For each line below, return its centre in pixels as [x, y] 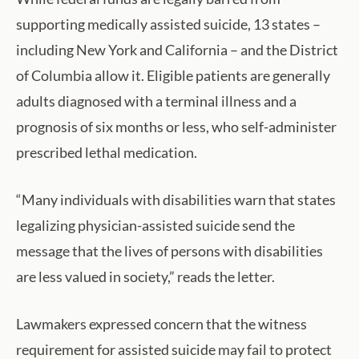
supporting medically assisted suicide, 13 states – [168, 24]
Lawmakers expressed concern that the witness [161, 323]
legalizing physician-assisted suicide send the [155, 225]
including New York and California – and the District [177, 49]
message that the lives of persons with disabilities [169, 250]
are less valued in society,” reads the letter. [145, 276]
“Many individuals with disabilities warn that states [176, 199]
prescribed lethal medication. [107, 152]
